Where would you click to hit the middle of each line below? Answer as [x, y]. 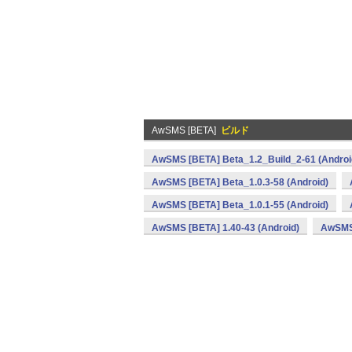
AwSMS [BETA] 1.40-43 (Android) [225, 228]
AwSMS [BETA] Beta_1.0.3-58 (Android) [240, 182]
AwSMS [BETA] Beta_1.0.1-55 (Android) [240, 205]
